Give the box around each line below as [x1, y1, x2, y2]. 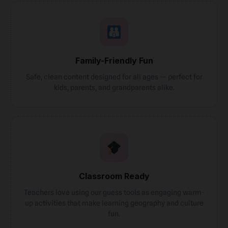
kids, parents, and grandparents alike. [53, 83, 175, 92]
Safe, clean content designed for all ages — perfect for [25, 72, 203, 81]
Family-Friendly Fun [75, 55, 153, 66]
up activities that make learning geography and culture [24, 198, 204, 207]
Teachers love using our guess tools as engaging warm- [23, 188, 205, 196]
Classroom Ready [78, 171, 150, 181]
